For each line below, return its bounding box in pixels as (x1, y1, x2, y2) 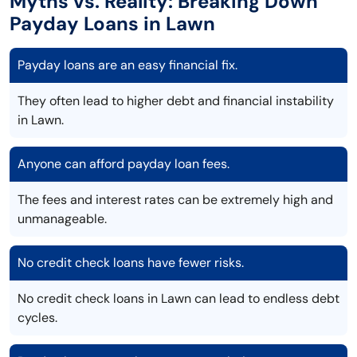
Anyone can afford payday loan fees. (18, 155, 229, 173)
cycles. (18, 309, 57, 327)
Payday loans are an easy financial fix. (18, 57, 237, 74)
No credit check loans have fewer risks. (18, 254, 244, 272)
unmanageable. (18, 210, 107, 228)
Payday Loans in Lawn (10, 11, 215, 37)
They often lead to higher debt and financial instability (18, 92, 334, 110)
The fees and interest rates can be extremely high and (18, 191, 333, 209)
